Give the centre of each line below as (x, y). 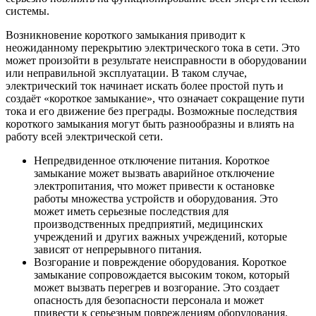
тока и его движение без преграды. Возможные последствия (151, 111)
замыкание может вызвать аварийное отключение (154, 174)
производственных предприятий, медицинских (148, 224)
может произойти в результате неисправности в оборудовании (156, 61)
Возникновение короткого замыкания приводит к (126, 35)
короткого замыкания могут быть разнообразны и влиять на (150, 124)
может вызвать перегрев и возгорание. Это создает (157, 288)
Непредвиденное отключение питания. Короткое (152, 161)
